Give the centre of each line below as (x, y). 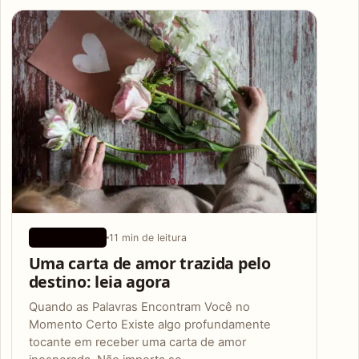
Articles (56, 22)
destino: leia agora (99, 282)
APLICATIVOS (67, 238)
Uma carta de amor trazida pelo (149, 264)
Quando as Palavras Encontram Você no (139, 307)
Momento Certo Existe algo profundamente (149, 324)
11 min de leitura (147, 238)
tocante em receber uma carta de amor (137, 342)
